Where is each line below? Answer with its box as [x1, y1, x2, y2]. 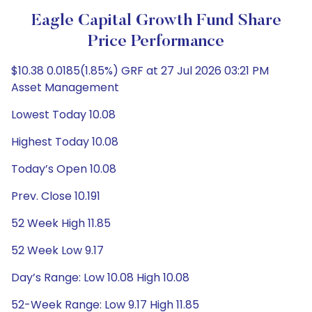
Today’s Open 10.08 [11, 161, 116, 177]
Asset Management [11, 79, 119, 95]
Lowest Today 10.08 [11, 107, 116, 123]
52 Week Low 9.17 [11, 242, 104, 258]
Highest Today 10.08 [11, 134, 118, 150]
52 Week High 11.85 [11, 215, 111, 231]
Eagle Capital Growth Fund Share [31, 13, 281, 29]
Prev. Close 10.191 [11, 188, 100, 204]
